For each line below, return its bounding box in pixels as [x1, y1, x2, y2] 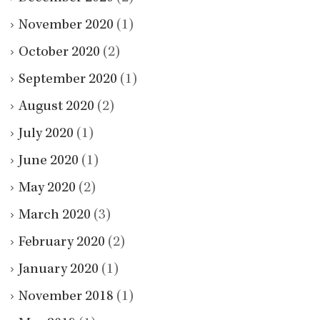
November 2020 [19, 18, 114, 33]
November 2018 [19, 289, 114, 304]
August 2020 [19, 99, 94, 114]
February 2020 [19, 235, 105, 250]
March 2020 [19, 208, 91, 223]
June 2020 [19, 154, 79, 169]
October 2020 [19, 45, 100, 60]
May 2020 [19, 181, 76, 196]
